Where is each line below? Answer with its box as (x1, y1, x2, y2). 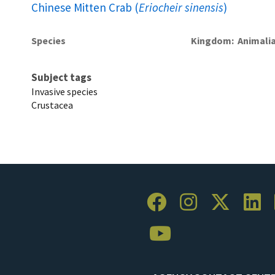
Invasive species (31, 85, 98, 98)
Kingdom (191, 34, 232, 47)
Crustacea (31, 98, 73, 111)
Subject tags (31, 70, 91, 84)
